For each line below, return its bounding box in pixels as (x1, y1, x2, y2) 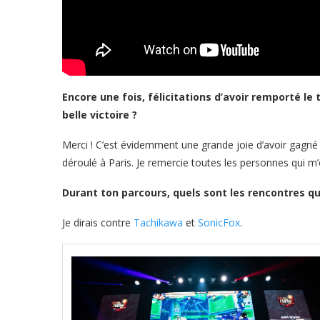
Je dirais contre (62, 216, 134, 229)
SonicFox (198, 216, 240, 229)
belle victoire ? (62, 108, 137, 121)
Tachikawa (134, 216, 183, 229)
